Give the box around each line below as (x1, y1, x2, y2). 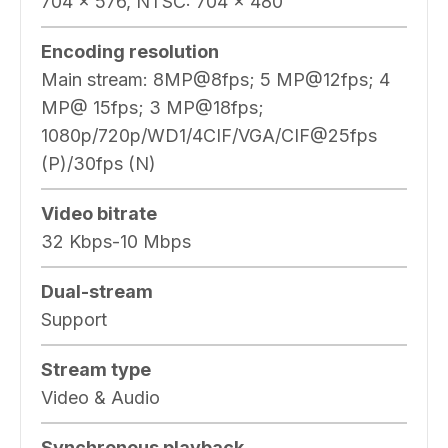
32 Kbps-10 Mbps (41, 230, 191, 252)
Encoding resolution (41, 40, 219, 62)
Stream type (41, 358, 151, 380)
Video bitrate (41, 202, 157, 224)
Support (41, 308, 107, 330)
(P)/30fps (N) (41, 152, 156, 174)
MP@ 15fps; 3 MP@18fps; (41, 96, 264, 118)
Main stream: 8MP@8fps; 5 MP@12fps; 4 (41, 68, 390, 90)
